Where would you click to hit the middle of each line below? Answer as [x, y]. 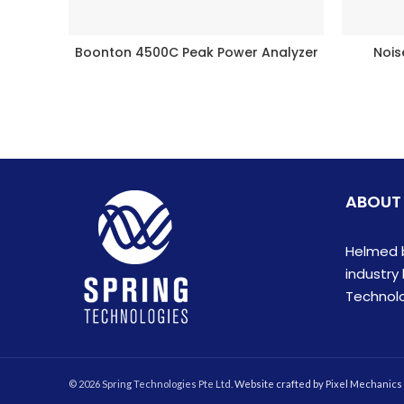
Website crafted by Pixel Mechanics [318, 383]
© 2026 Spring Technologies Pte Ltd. [151, 383]
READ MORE [196, 53]
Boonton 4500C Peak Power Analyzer [196, 52]
